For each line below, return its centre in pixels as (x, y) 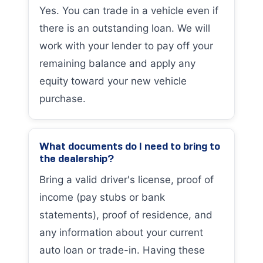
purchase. (63, 99)
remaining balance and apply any (117, 63)
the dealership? (77, 159)
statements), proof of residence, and (126, 215)
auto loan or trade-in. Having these (122, 250)
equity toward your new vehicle (113, 81)
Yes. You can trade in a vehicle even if (129, 11)
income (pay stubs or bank (102, 197)
